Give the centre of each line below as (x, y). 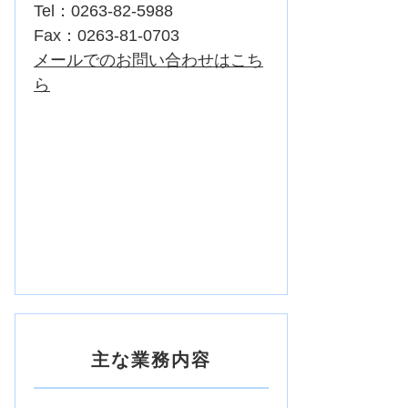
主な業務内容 (151, 360)
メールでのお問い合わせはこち (148, 61)
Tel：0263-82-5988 (103, 11)
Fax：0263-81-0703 (107, 36)
